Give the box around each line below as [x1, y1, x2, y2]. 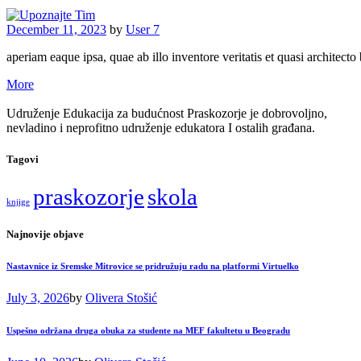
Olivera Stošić [85, 291, 157, 305]
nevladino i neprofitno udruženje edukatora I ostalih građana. [6, 120, 315, 135]
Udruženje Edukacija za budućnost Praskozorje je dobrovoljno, [6, 106, 327, 120]
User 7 [126, 22, 160, 36]
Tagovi [6, 152, 39, 165]
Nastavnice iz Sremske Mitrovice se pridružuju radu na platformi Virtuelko [6, 261, 299, 272]
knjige [6, 197, 30, 206]
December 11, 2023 [6, 22, 106, 36]
